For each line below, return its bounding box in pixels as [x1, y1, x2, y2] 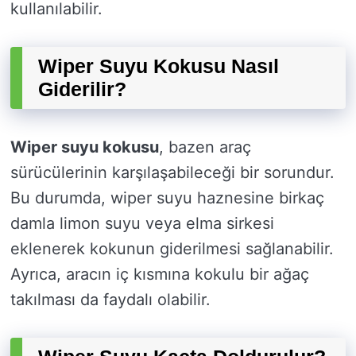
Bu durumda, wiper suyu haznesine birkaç [10, 188, 324, 208]
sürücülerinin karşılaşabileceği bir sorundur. [10, 163, 335, 183]
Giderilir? [38, 78, 126, 101]
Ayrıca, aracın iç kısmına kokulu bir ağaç [10, 265, 309, 284]
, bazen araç [159, 137, 251, 157]
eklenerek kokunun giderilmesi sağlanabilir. [10, 239, 334, 259]
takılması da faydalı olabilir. [10, 290, 211, 310]
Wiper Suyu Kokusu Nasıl [38, 55, 279, 78]
